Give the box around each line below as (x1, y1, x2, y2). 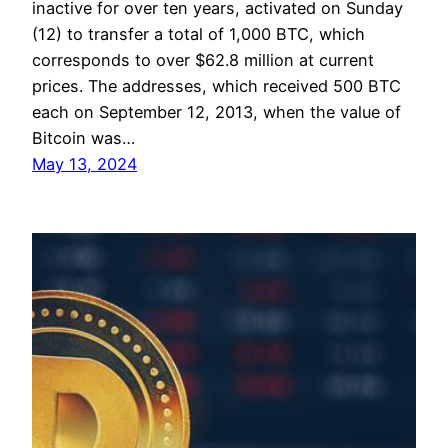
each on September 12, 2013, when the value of (32, 102, 401, 123)
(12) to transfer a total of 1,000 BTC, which (32, 24, 365, 45)
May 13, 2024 (32, 154, 137, 175)
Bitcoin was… (32, 128, 135, 149)
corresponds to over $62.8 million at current (32, 50, 374, 71)
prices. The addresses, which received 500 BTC (32, 76, 401, 97)
